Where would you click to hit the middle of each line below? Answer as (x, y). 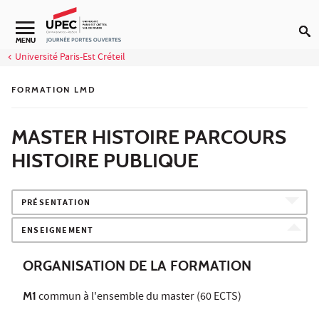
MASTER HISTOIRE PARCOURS (149, 137)
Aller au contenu (51, 20)
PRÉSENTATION (56, 203)
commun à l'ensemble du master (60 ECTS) (139, 298)
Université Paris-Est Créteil (70, 58)
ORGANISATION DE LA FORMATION (137, 266)
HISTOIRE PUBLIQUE (105, 160)
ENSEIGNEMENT (58, 231)
